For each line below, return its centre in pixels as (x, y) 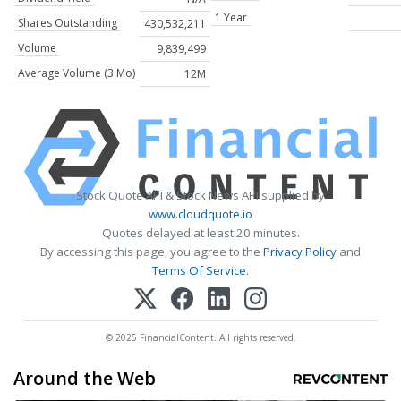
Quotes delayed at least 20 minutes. (200, 233)
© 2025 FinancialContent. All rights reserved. (200, 337)
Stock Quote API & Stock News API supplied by (200, 196)
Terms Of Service (199, 271)
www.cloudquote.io (200, 214)
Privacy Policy (300, 252)
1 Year (231, 18)
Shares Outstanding (68, 23)
